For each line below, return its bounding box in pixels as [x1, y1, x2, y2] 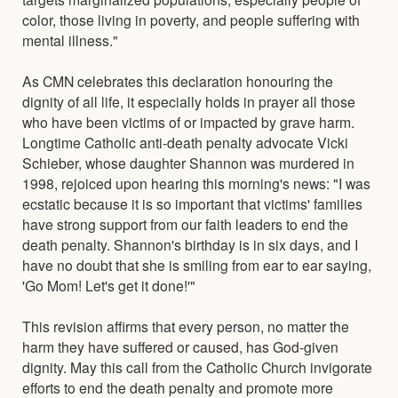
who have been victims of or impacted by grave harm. [22, 111, 354, 131]
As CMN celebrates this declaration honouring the [22, 70, 333, 91]
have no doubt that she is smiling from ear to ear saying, [22, 254, 371, 275]
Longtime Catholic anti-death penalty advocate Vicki [22, 131, 348, 152]
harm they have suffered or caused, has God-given [22, 336, 338, 356]
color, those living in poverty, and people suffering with [22, 9, 360, 29]
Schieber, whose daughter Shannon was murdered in [22, 152, 354, 172]
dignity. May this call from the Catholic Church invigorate [22, 356, 372, 377]
